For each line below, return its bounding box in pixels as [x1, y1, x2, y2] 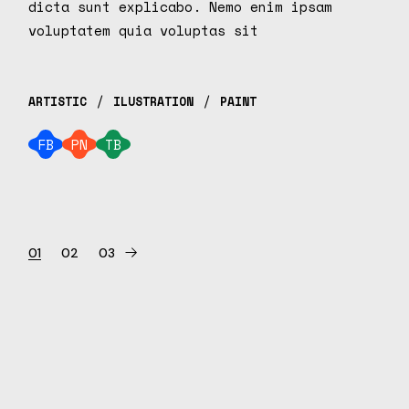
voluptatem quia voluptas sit [28, 20, 259, 41]
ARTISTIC [28, 92, 88, 111]
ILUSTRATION [113, 92, 194, 111]
